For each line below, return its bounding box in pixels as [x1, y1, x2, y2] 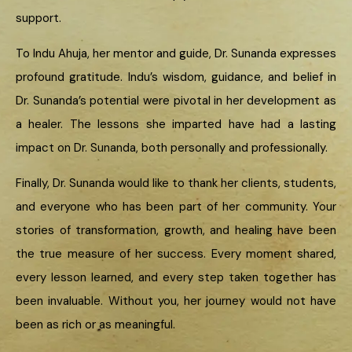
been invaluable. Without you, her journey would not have [16, 293, 336, 310]
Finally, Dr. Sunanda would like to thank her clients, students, [16, 175, 336, 192]
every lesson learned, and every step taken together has [16, 269, 336, 286]
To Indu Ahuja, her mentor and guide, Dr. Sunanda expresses [16, 46, 336, 62]
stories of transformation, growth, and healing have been [16, 222, 336, 239]
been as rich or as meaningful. [16, 317, 175, 333]
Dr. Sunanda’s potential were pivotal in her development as [16, 93, 336, 109]
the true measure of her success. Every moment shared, [16, 246, 336, 262]
